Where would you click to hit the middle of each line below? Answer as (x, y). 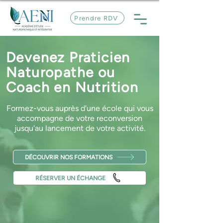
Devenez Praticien (68, 57)
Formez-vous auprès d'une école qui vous (80, 108)
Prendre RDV (96, 18)
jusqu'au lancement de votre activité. (80, 128)
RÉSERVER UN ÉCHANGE (70, 178)
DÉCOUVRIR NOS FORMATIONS (68, 157)
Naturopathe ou (61, 72)
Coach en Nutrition (72, 87)
